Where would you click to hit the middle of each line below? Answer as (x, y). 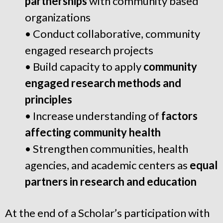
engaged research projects (89, 50)
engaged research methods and (103, 83)
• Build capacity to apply (84, 66)
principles (49, 99)
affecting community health (93, 132)
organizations (58, 17)
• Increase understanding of (93, 116)
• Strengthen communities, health (107, 149)
